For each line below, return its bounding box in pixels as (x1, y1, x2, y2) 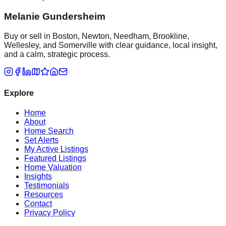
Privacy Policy (24, 208, 75, 217)
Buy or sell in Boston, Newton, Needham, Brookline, (4, 31, 189, 40)
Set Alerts (24, 136, 59, 145)
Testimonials (24, 181, 69, 190)
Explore (4, 88, 34, 97)
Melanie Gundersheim (4, 11, 105, 22)
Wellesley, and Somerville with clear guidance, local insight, (4, 40, 217, 49)
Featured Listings (24, 154, 86, 163)
